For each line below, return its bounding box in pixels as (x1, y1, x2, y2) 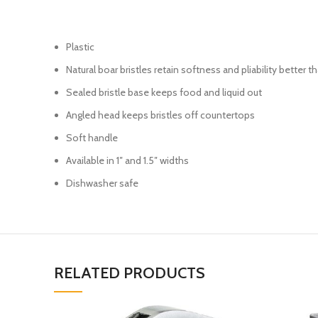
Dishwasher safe (66, 177, 138, 190)
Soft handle (66, 131, 118, 144)
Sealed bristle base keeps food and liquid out (66, 86, 262, 99)
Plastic (66, 40, 94, 53)
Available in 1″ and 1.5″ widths (66, 154, 189, 167)
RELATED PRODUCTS (54, 263, 205, 283)
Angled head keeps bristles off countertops (66, 109, 255, 121)
